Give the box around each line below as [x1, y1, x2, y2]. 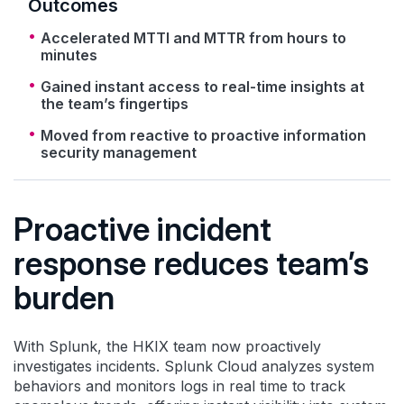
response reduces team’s [14, 243, 369, 282]
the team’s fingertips [41, 94, 188, 113]
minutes [41, 45, 97, 64]
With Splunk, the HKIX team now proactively [14, 336, 321, 355]
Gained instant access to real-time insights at [41, 77, 364, 96]
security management [41, 142, 197, 161]
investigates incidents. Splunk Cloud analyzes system [14, 356, 374, 375]
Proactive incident [14, 209, 271, 248]
